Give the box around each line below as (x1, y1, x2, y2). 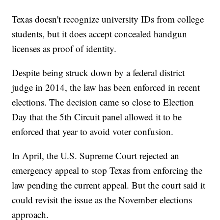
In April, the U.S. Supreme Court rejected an (12, 149, 180, 162)
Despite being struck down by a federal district (12, 66, 185, 79)
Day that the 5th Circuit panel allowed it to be (12, 110, 182, 123)
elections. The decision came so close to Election (12, 96, 194, 109)
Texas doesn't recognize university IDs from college (12, 13, 204, 26)
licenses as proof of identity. (12, 42, 117, 55)
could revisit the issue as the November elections (12, 193, 192, 206)
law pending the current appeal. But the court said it (12, 179, 206, 192)
